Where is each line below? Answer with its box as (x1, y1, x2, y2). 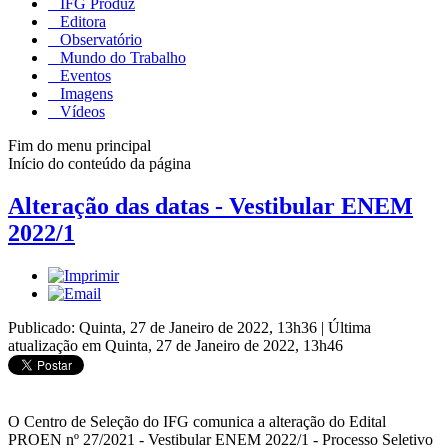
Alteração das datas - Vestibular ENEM (8, 192, 413, 219)
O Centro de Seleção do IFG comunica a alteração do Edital (8, 412, 386, 430)
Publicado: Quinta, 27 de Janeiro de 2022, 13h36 (8, 318, 321, 336)
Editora (56, 12, 106, 30)
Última (328, 318, 371, 336)
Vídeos (56, 102, 105, 120)
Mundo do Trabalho (56, 48, 186, 66)
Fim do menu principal (8, 136, 151, 154)
